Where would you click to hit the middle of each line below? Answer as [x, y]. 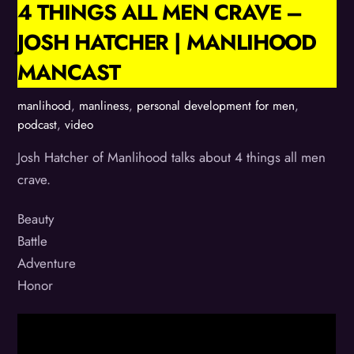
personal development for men [216, 105]
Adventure [47, 264]
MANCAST [69, 73]
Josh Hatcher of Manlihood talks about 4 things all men [172, 158]
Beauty [36, 219]
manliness [104, 105]
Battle [33, 241]
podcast [38, 124]
